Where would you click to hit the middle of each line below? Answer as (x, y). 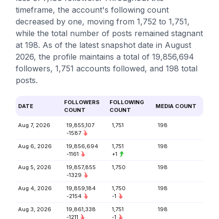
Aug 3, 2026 (35, 209)
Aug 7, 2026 (34, 125)
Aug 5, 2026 (35, 167)
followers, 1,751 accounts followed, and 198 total (107, 68)
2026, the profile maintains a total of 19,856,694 (105, 57)
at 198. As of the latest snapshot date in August (103, 45)
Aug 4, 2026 (35, 188)
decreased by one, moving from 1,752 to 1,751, (103, 22)
